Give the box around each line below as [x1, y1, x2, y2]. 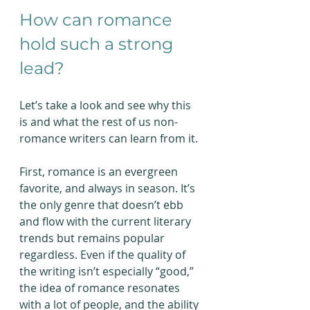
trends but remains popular [19, 230, 167, 246]
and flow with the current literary [19, 214, 194, 229]
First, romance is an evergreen [19, 164, 181, 179]
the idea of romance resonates [19, 280, 183, 295]
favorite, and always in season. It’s [19, 181, 198, 196]
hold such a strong [19, 34, 177, 54]
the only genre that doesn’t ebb [19, 197, 186, 212]
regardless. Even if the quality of [19, 247, 188, 262]
